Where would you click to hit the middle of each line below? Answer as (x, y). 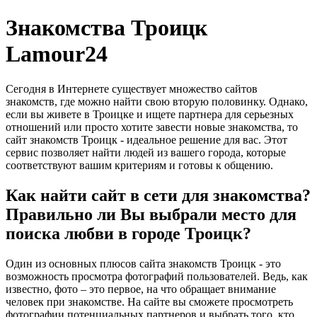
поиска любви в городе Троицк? (128, 233)
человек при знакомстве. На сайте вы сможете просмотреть (149, 301)
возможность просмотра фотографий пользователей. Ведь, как (157, 276)
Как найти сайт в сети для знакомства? (158, 195)
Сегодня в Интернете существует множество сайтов (132, 88)
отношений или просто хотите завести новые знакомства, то (152, 127)
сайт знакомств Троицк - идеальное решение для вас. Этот (146, 139)
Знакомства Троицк (106, 28)
